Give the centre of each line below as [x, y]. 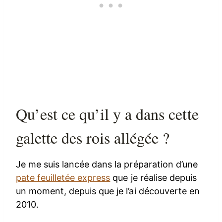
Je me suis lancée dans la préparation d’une [107, 165]
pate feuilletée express [63, 178]
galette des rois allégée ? [93, 138]
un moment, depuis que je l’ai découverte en [108, 191]
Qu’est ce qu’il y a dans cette [107, 114]
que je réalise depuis [153, 178]
